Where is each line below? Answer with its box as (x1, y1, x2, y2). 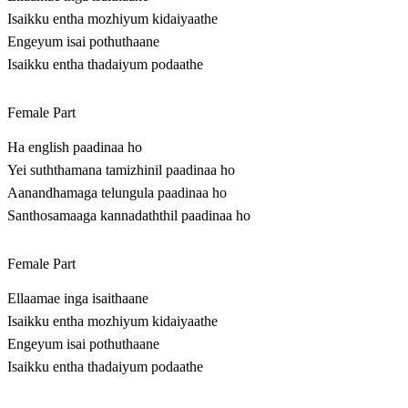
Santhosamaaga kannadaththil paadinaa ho (7, 208, 250, 224)
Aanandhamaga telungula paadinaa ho (7, 185, 227, 201)
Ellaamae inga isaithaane (7, 291, 148, 307)
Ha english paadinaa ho (7, 139, 142, 156)
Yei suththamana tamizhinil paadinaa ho (7, 162, 235, 178)
